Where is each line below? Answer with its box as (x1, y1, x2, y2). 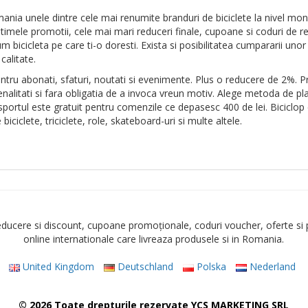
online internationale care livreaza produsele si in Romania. (23, 232, 285, 245)
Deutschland (114, 260, 173, 273)
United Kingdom (19, 260, 94, 273)
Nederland (246, 260, 296, 273)
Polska (193, 260, 226, 273)
